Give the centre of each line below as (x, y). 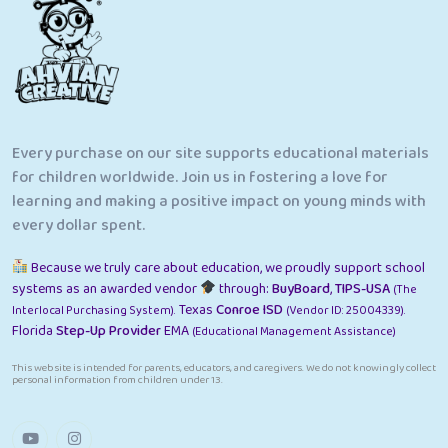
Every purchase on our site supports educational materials (220, 153)
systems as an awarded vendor (106, 288)
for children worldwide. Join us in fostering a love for (200, 177)
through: (243, 288)
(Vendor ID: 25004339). (346, 310)
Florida (34, 330)
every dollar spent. (78, 225)
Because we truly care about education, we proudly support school (226, 267)
